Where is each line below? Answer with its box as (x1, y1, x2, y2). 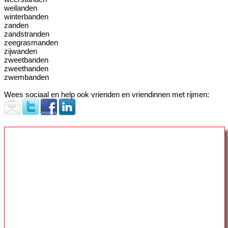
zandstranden (4, 30, 49, 38)
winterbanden (4, 12, 48, 21)
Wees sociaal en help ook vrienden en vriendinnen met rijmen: (4, 90, 209, 99)
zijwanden (4, 47, 37, 55)
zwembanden (4, 73, 49, 81)
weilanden (4, 4, 37, 12)
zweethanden (4, 64, 48, 73)
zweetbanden (4, 55, 48, 64)
